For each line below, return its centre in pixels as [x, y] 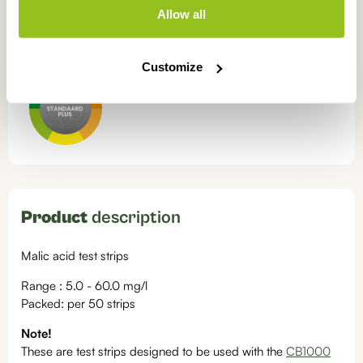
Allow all [181, 14]
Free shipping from [99, 17]
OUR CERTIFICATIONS [100, 54]
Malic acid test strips [75, 256]
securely [134, 36]
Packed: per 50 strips [78, 303]
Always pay [79, 36]
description [134, 218]
